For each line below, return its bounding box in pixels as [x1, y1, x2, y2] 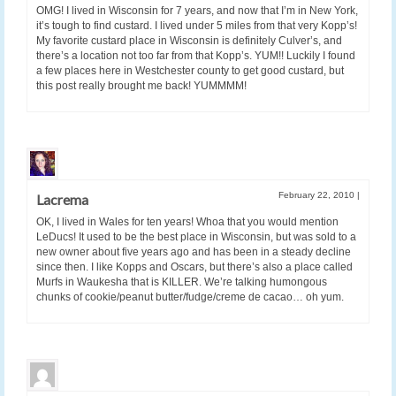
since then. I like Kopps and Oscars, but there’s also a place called [36, 261, 353, 274]
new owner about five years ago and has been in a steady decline [36, 246, 351, 259]
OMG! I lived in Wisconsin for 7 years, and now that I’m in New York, [36, 4, 358, 18]
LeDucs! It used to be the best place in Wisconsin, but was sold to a [36, 231, 356, 244]
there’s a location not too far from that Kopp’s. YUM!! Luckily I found [36, 49, 355, 63]
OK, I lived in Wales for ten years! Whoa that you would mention [36, 216, 339, 229]
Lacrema [36, 191, 88, 209]
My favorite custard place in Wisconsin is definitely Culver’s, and [36, 34, 342, 48]
